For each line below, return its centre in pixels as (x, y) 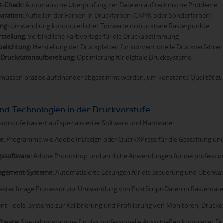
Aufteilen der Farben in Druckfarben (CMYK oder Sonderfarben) (117, 15)
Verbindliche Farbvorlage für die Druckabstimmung (102, 36)
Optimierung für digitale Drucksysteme (133, 57)
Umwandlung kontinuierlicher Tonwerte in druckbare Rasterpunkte (109, 26)
